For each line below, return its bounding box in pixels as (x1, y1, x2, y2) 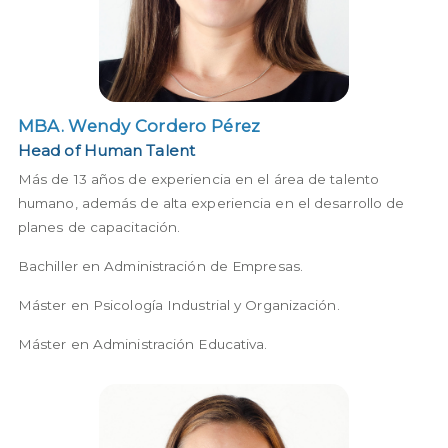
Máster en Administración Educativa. (17, 335, 268, 352)
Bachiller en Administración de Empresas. (17, 257, 303, 274)
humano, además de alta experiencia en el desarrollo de (17, 194, 405, 211)
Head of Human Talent (17, 141, 195, 160)
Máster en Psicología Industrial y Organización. (17, 296, 340, 313)
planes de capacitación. (17, 218, 185, 235)
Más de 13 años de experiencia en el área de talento (17, 170, 380, 187)
